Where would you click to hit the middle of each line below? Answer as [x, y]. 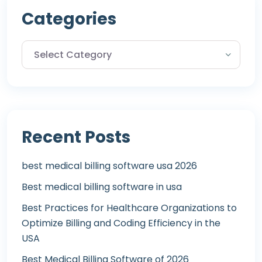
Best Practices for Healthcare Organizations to [129, 208]
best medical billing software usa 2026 [109, 166]
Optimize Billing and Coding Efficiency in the [121, 223]
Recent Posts [76, 137]
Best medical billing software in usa [102, 187]
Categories [69, 19]
